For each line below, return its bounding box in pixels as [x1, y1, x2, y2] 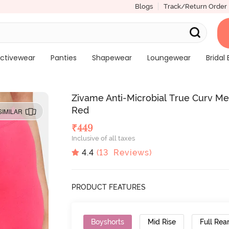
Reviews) [108, 147, 152, 157]
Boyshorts [91, 217, 125, 226]
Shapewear [91, 53, 132, 63]
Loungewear [147, 53, 191, 63]
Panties [50, 53, 77, 63]
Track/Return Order [163, 3, 227, 10]
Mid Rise [148, 217, 176, 226]
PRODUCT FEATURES [72, 182, 146, 191]
